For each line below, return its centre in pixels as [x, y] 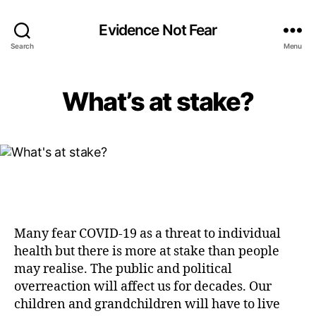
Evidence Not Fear [158, 30]
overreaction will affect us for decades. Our [143, 286]
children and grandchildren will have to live [147, 304]
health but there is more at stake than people [147, 251]
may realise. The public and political [123, 269]
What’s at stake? [158, 102]
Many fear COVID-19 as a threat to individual [147, 233]
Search [22, 45]
